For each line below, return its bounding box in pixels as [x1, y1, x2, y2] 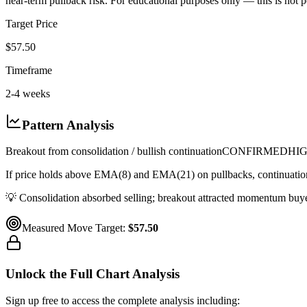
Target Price [5, 17, 58, 29]
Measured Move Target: [22, 222, 128, 234]
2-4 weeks [5, 87, 50, 99]
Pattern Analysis [22, 117, 114, 132]
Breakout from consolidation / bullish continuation [5, 145, 222, 158]
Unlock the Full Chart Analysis [5, 267, 180, 282]
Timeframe [5, 64, 52, 76]
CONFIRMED [222, 145, 288, 158]
